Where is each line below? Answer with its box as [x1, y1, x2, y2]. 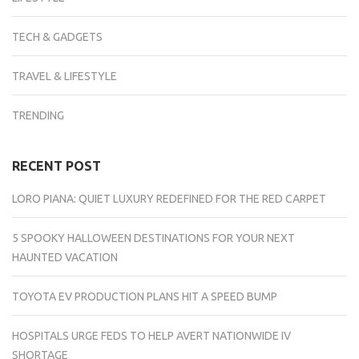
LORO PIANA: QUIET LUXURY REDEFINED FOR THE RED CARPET [12, 192, 326, 206]
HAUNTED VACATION [12, 251, 118, 264]
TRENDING [12, 109, 64, 123]
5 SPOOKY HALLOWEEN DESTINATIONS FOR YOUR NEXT [12, 232, 295, 245]
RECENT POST [12, 159, 101, 174]
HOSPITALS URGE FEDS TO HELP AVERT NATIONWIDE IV [12, 329, 291, 343]
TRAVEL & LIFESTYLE [12, 70, 117, 83]
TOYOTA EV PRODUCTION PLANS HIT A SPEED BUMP [12, 290, 277, 304]
